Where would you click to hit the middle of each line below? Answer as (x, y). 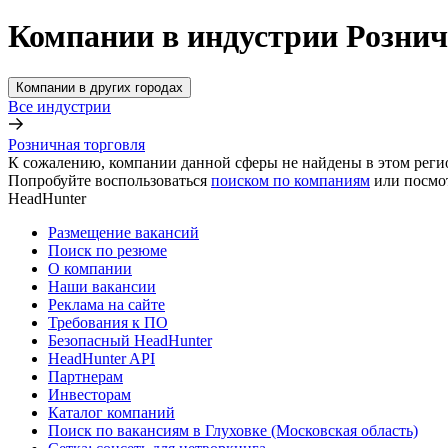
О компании (90, 268)
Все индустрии (59, 106)
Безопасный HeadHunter (130, 340)
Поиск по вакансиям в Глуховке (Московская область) (233, 430)
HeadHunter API (101, 358)
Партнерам (85, 376)
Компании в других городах (99, 87)
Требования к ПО (108, 322)
